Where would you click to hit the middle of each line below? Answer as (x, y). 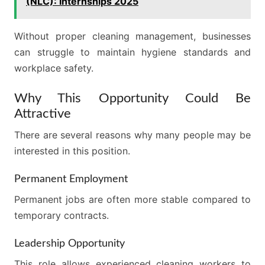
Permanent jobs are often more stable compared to (132, 199)
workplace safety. (54, 68)
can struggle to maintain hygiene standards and (132, 52)
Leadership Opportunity (70, 244)
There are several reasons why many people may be (132, 135)
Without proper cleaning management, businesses (132, 36)
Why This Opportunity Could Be (132, 98)
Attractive (43, 114)
